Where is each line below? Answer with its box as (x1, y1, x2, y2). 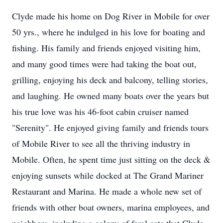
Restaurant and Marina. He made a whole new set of (12, 185, 202, 197)
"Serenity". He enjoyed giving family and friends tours (12, 121, 209, 133)
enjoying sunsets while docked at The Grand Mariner (12, 169, 204, 181)
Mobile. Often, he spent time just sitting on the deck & (12, 153, 211, 165)
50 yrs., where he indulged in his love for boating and (12, 26, 205, 38)
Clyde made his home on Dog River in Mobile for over (12, 10, 210, 22)
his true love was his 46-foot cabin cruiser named (12, 106, 189, 117)
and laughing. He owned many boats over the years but (12, 90, 209, 102)
